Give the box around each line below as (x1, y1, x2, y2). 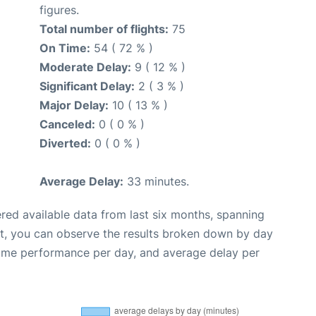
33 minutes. (123, 174, 189, 188)
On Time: (39, 41, 90, 55)
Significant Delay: (39, 79, 135, 93)
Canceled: (39, 117, 95, 131)
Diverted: (39, 136, 91, 150)
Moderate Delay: (39, 60, 131, 74)
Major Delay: (39, 98, 109, 112)
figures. (39, 3, 79, 17)
